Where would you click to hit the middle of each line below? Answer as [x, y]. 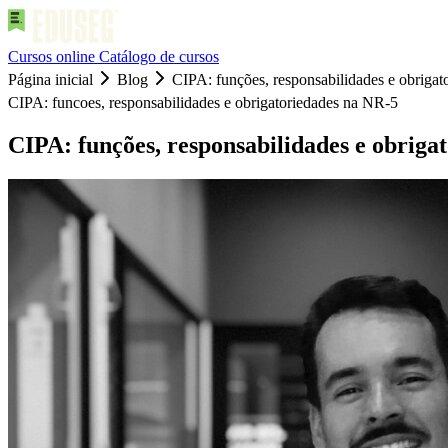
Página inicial [50, 79]
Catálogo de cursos [159, 56]
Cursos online [53, 56]
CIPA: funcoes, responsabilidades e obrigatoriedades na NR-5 [203, 102]
